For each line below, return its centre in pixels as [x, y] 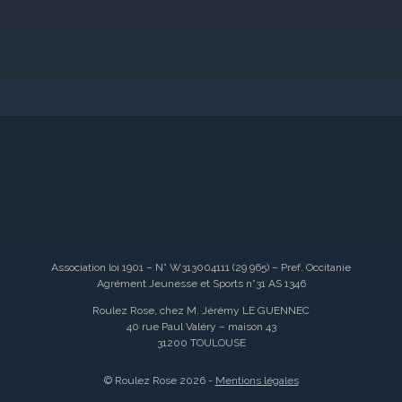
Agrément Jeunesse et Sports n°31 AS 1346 [201, 284]
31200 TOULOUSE [201, 343]
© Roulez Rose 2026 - [159, 381]
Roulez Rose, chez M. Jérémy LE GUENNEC [201, 311]
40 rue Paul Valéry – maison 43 [201, 327]
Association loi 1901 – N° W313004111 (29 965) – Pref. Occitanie [201, 268]
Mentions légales [257, 381]
